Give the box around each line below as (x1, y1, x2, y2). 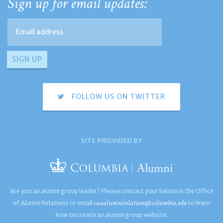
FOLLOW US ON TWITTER (70, 92, 165, 101)
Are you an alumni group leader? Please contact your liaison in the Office (9, 187, 214, 195)
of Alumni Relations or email (13, 199, 94, 207)
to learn (187, 199, 210, 207)
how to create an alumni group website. (55, 211, 168, 219)
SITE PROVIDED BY (81, 136, 142, 144)
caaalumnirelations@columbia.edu (94, 198, 187, 208)
